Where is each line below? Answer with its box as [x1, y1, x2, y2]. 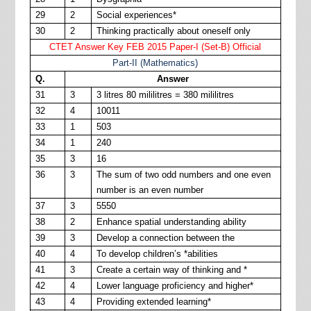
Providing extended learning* [96, 296, 211, 307]
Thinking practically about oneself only [96, 26, 251, 36]
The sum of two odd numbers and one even [96, 169, 271, 180]
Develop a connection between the [96, 233, 235, 243]
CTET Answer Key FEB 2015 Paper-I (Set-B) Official [49, 42, 262, 52]
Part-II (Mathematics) [112, 58, 199, 68]
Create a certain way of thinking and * [96, 264, 247, 275]
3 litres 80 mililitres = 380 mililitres [96, 90, 234, 100]
